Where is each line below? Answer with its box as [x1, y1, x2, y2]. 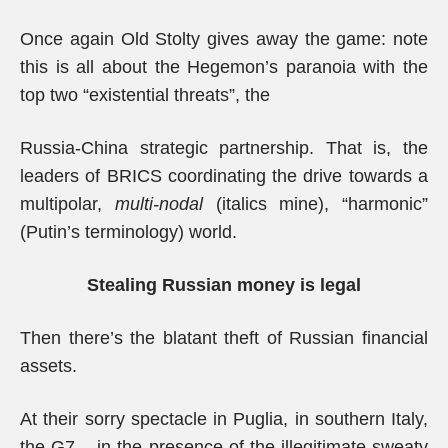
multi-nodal [114, 194, 203, 214]
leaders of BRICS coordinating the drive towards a [20, 166, 428, 186]
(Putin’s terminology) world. [20, 222, 237, 242]
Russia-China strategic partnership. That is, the [20, 138, 428, 158]
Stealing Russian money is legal [87, 275, 361, 295]
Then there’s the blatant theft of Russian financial [20, 328, 428, 348]
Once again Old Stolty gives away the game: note [20, 29, 428, 49]
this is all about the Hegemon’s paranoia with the [20, 57, 428, 77]
